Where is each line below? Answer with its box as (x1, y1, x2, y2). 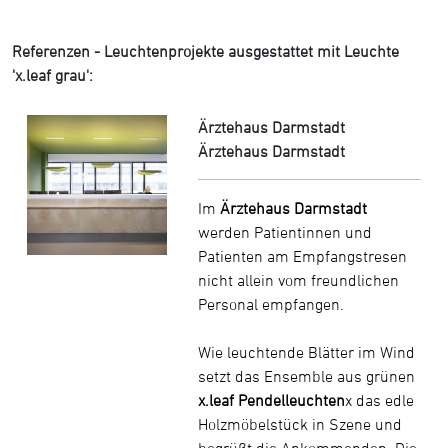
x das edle (345, 390, 415, 409)
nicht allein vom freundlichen (198, 270, 400, 289)
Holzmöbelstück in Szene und (198, 414, 403, 433)
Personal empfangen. (198, 294, 345, 313)
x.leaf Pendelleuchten (198, 390, 346, 409)
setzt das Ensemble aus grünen (198, 366, 416, 385)
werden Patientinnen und (198, 222, 373, 241)
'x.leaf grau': (12, 65, 93, 84)
